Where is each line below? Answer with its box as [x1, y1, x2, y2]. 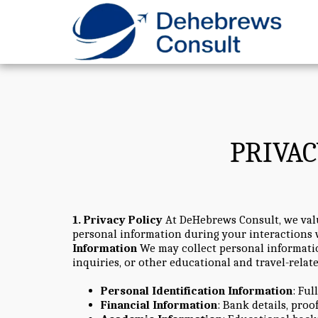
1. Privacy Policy [72, 212, 163, 226]
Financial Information [101, 297, 217, 312]
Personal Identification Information [101, 283, 292, 297]
